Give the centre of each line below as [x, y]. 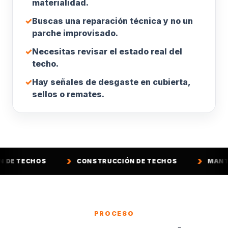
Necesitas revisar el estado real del [107, 51]
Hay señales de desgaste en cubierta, [111, 82]
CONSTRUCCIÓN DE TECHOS [78, 161]
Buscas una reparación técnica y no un [112, 21]
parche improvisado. [75, 33]
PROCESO [114, 213]
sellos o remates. [68, 94]
